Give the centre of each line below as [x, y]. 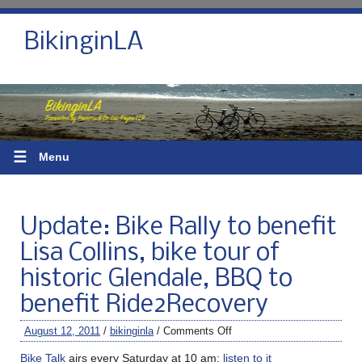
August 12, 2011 [62, 330]
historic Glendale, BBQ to [156, 279]
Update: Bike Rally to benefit [179, 227]
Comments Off [198, 330]
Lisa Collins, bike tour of [150, 253]
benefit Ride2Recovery [144, 305]
